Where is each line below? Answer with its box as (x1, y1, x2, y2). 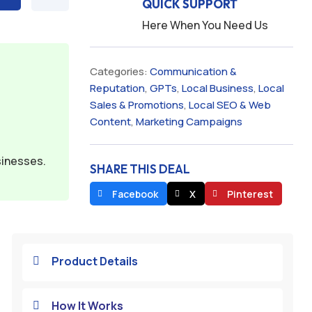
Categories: (89, 64, 150, 79)
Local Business (181, 81, 253, 95)
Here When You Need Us (141, 17, 268, 33)
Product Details (51, 253, 138, 269)
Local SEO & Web (188, 97, 271, 112)
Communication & (149, 64, 237, 79)
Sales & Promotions (89, 97, 184, 112)
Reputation (89, 81, 145, 95)
